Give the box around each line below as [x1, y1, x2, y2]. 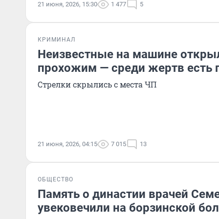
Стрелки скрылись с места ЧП [38, 79, 156, 89]
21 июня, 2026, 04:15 [38, 140, 97, 148]
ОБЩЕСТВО [38, 176, 73, 183]
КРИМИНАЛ [38, 36, 75, 43]
